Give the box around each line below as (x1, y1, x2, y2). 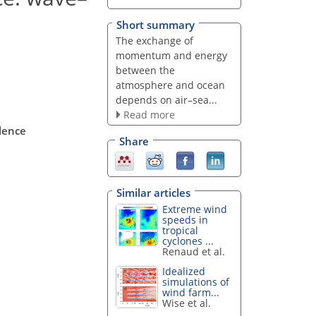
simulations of (162, 275, 230, 289)
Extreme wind (162, 202, 228, 216)
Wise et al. (162, 296, 212, 310)
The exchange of (115, 33, 193, 47)
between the (115, 63, 175, 77)
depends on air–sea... (115, 92, 217, 107)
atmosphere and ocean (115, 78, 225, 92)
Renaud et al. (162, 244, 226, 258)
